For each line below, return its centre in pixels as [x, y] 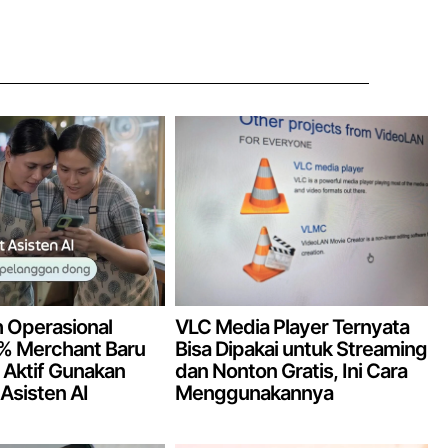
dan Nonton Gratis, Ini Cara [291, 370]
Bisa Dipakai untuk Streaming [301, 348]
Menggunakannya [254, 392]
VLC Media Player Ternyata [292, 326]
